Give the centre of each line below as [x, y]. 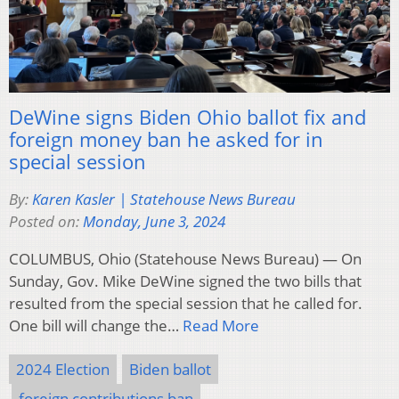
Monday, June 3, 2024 [154, 222]
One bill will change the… [96, 326]
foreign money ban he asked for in [166, 139]
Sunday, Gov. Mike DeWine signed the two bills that [185, 281]
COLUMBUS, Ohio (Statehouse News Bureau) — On [185, 259]
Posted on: [46, 222]
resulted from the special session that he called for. [186, 304]
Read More [221, 326]
